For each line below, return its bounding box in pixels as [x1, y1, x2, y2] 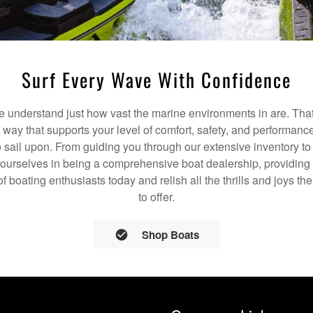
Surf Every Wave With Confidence [22, 66, 291, 94]
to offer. [138, 189, 175, 205]
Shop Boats [141, 227, 199, 243]
